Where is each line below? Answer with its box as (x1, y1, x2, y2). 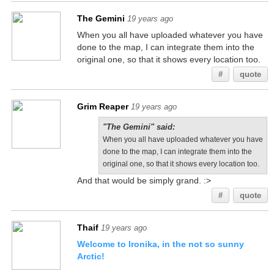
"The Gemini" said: (102, 122, 175, 131)
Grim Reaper (76, 102, 128, 111)
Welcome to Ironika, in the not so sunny (76, 239, 244, 249)
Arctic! (76, 251, 105, 261)
